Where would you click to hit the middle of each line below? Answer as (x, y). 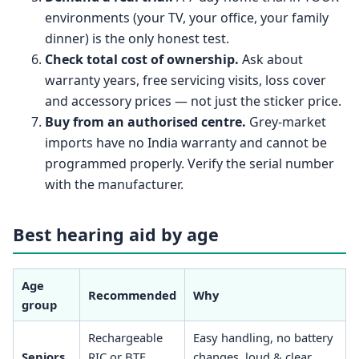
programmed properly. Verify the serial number (190, 163)
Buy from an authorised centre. (145, 121)
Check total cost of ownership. (142, 59)
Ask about (271, 59)
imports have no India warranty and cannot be (186, 142)
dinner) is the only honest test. (137, 38)
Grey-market (286, 121)
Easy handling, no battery (263, 337)
